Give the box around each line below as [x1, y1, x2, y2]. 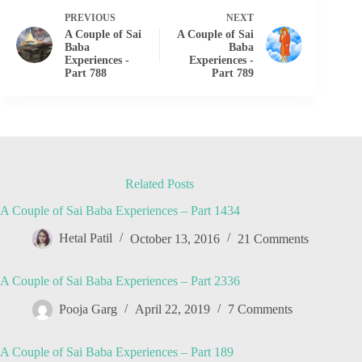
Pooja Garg [59, 302, 117, 317]
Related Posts [124, 176, 194, 191]
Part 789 [212, 66, 255, 79]
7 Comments [228, 302, 293, 317]
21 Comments [238, 231, 309, 246]
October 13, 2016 [130, 231, 220, 246]
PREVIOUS [65, 11, 116, 23]
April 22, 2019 [135, 302, 210, 317]
